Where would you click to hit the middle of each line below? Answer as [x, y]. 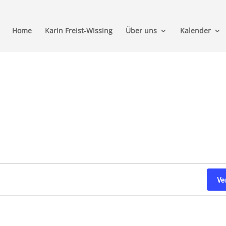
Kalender [195, 31]
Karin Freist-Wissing [79, 31]
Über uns [141, 31]
